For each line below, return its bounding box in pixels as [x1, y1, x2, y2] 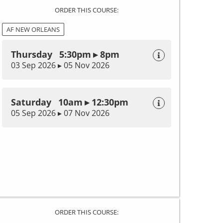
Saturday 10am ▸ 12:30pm [11, 96, 128, 109]
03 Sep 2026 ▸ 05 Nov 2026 [11, 60, 110, 71]
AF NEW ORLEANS [6, 25, 60, 34]
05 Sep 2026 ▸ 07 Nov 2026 [11, 108, 110, 119]
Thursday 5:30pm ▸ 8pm [11, 48, 119, 61]
